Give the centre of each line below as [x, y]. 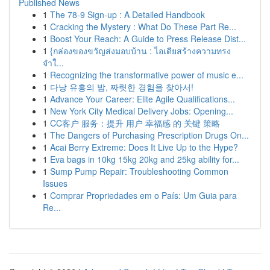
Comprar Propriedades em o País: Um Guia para [143, 195]
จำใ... [53, 63]
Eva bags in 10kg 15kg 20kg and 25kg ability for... [145, 159]
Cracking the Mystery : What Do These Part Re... [143, 27]
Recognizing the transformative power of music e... [147, 75]
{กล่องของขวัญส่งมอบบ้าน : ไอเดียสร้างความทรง [140, 51]
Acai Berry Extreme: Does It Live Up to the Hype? [144, 147]
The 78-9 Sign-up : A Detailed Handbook [127, 14]
